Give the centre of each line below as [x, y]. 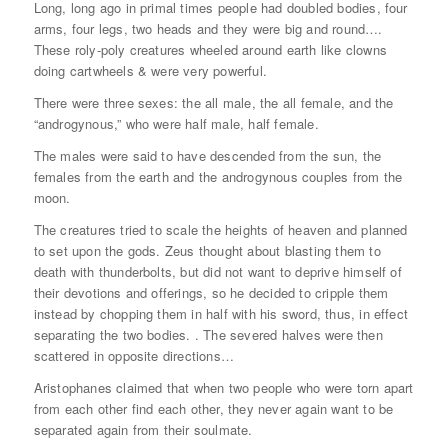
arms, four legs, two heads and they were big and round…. [208, 29]
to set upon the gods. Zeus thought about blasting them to [207, 251]
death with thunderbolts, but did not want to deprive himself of [217, 272]
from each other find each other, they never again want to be [213, 409]
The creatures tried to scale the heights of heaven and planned [220, 230]
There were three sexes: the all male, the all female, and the [213, 103]
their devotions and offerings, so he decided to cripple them [211, 293]
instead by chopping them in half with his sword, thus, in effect [221, 314]
